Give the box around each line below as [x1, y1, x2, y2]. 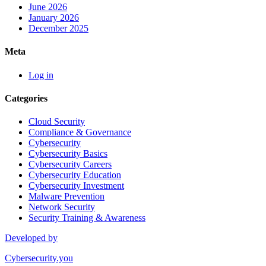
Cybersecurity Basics [28, 148, 107, 159]
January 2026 [28, 12, 79, 23]
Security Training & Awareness [28, 213, 145, 223]
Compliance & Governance [28, 127, 131, 138]
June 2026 [28, 2, 67, 12]
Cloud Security [28, 116, 85, 127]
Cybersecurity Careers [28, 159, 112, 170]
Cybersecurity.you [5, 253, 73, 264]
